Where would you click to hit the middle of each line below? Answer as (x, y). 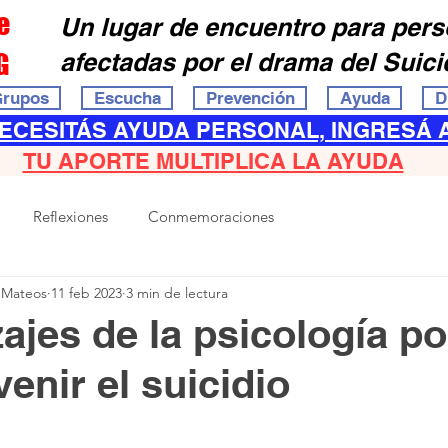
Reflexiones (70, 216)
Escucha (127, 98)
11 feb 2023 (86, 292)
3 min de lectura (177, 292)
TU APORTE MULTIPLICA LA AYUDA (213, 161)
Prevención (250, 98)
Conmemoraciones (211, 216)
